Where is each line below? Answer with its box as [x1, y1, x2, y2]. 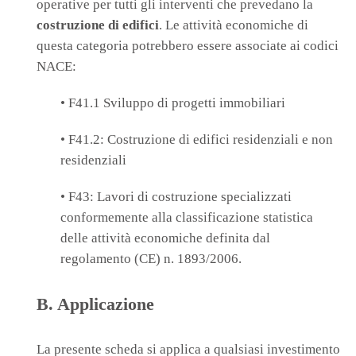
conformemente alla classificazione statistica [60, 210, 313, 226]
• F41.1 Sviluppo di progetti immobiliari [60, 95, 285, 111]
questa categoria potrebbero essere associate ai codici [37, 38, 339, 54]
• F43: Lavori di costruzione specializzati [60, 189, 292, 205]
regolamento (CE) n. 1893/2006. [60, 251, 242, 267]
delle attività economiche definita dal [60, 230, 270, 246]
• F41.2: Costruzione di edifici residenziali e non [60, 132, 333, 148]
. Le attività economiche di [159, 17, 308, 33]
